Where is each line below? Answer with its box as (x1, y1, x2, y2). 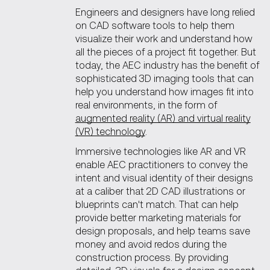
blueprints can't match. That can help (75, 198, 239, 210)
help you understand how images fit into (75, 86, 254, 98)
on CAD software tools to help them (75, 19, 234, 31)
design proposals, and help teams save (75, 224, 250, 236)
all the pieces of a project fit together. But (75, 46, 256, 58)
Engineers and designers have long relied (75, 6, 255, 18)
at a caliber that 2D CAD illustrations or (75, 184, 245, 196)
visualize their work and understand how (75, 33, 253, 45)
